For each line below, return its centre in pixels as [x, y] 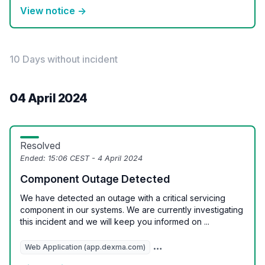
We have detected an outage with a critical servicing [123, 198]
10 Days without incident [64, 59]
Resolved [40, 146]
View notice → [53, 11]
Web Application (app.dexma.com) [85, 247]
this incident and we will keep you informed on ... [115, 222]
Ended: [34, 158]
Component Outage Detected [95, 179]
